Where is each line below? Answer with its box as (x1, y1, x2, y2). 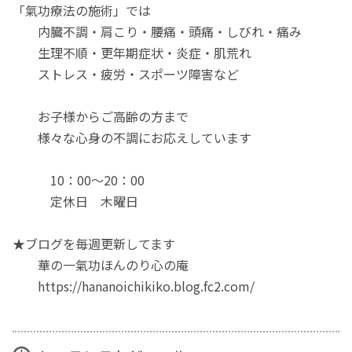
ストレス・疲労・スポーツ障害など (13, 64, 240, 83)
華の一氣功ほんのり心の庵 (13, 255, 189, 274)
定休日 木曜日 (13, 191, 139, 211)
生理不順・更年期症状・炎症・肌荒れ (13, 42, 252, 62)
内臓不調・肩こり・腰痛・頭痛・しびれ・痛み (13, 21, 302, 41)
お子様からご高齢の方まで (13, 106, 189, 126)
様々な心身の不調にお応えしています (13, 127, 265, 147)
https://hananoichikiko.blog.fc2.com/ (13, 276, 255, 295)
